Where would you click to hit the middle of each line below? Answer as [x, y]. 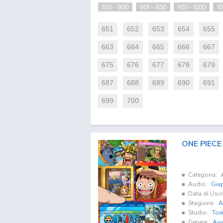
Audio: [197, 184]
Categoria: [202, 174]
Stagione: [201, 203]
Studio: [198, 212]
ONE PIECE [201, 144]
